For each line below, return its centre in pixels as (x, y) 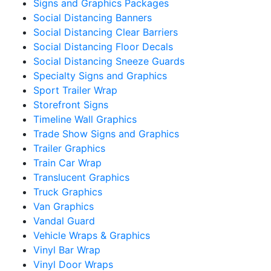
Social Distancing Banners (93, 17)
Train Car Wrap (67, 162)
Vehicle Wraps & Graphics (92, 235)
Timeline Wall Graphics (85, 119)
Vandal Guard (64, 220)
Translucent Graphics (81, 177)
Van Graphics (64, 206)
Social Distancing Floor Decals (103, 46)
